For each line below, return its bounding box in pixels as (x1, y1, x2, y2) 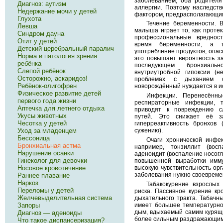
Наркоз (17, 179, 38, 187)
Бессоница (17, 134, 50, 142)
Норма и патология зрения (17, 52, 97, 60)
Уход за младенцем (17, 127, 77, 135)
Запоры (17, 202, 40, 210)
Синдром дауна (17, 30, 64, 38)
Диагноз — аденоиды (17, 209, 82, 217)
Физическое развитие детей (17, 90, 101, 98)
